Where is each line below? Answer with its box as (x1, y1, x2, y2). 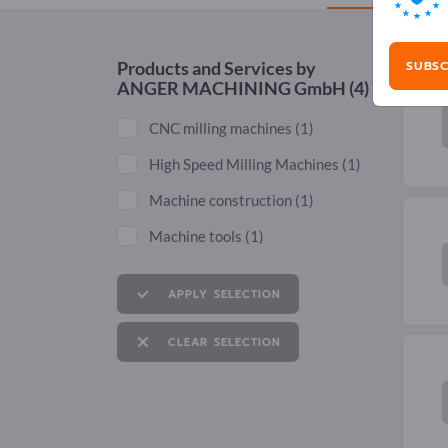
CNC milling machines (149, 119, 295, 138)
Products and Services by (117, 57, 316, 80)
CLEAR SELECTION (168, 334, 282, 352)
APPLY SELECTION (168, 286, 282, 304)
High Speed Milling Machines (149, 155, 342, 174)
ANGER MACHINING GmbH (117, 77, 346, 100)
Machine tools (149, 227, 245, 246)
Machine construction (149, 191, 295, 210)
